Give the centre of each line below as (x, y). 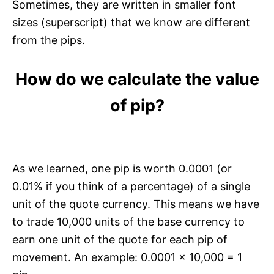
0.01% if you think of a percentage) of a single (131, 186)
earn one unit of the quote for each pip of (120, 239)
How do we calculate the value (137, 79)
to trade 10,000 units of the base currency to (128, 221)
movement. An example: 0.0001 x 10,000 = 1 (127, 257)
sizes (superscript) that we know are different (131, 22)
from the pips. (49, 40)
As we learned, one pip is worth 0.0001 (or (122, 168)
